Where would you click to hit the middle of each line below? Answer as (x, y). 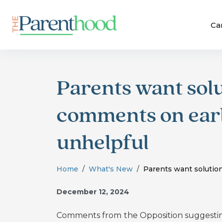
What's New (111, 169)
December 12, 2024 (93, 192)
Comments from (89, 215)
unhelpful (103, 143)
